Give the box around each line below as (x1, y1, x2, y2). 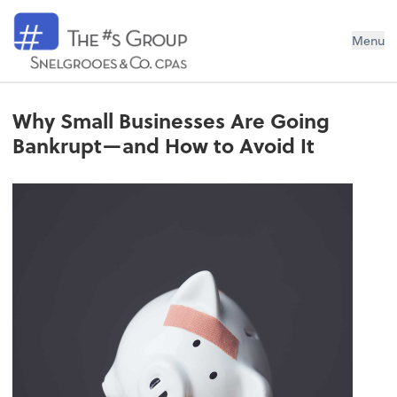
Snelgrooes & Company (12, 9, 266, 43)
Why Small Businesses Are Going (12, 105, 331, 136)
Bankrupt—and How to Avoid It (12, 130, 315, 161)
